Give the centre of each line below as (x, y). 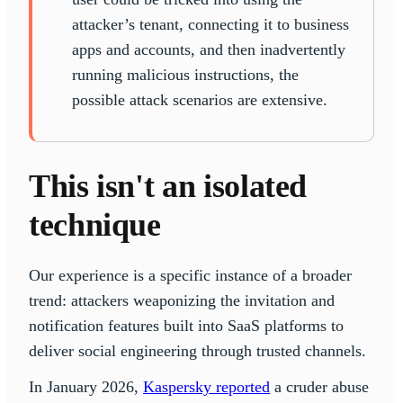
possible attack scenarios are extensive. (200, 99)
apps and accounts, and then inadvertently (209, 49)
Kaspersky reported (206, 386)
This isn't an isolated (168, 186)
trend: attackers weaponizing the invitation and (182, 300)
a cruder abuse (319, 386)
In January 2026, (86, 386)
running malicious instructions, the (185, 74)
